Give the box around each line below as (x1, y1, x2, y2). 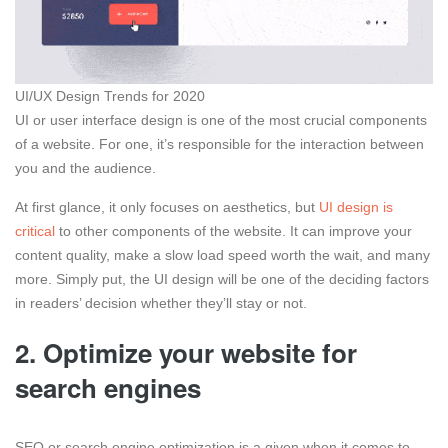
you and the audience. (15, 159, 160, 176)
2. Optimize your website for (15, 333, 357, 371)
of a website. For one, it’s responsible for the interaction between (15, 135, 424, 152)
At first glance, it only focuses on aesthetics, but (15, 198, 319, 215)
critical (15, 222, 55, 239)
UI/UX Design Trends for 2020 (15, 87, 205, 104)
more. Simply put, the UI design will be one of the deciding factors (15, 270, 429, 287)
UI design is (319, 198, 393, 215)
